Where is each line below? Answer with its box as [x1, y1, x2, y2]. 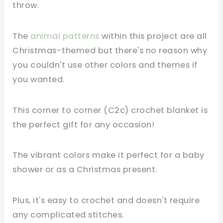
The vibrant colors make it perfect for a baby [12, 149, 205, 161]
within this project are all [99, 30, 207, 42]
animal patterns [30, 30, 100, 42]
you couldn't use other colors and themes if [12, 59, 198, 71]
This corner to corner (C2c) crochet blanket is [12, 104, 208, 116]
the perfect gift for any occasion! [12, 118, 155, 130]
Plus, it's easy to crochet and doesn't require [12, 195, 200, 207]
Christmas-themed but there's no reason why [12, 44, 208, 56]
